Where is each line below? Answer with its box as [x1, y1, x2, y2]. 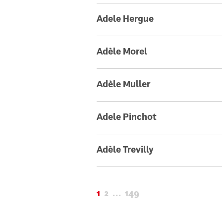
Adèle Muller [96, 81, 150, 89]
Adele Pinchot [96, 113, 157, 122]
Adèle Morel [96, 48, 147, 56]
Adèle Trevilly [96, 146, 154, 155]
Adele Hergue [96, 15, 154, 24]
